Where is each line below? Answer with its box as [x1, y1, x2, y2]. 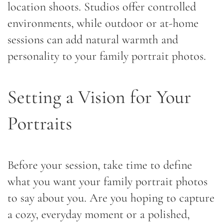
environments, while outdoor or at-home [7, 15, 199, 30]
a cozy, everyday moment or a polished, [7, 207, 190, 222]
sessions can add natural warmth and [7, 32, 178, 47]
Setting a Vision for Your [7, 85, 191, 109]
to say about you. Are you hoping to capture [7, 190, 215, 205]
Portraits [7, 111, 72, 135]
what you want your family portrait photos [7, 174, 208, 189]
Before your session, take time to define [7, 157, 192, 172]
